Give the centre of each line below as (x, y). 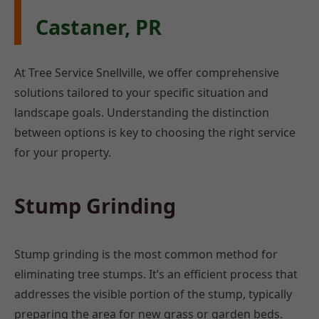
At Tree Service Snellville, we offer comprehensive (147, 73)
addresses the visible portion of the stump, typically (153, 294)
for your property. (63, 153)
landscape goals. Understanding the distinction (142, 113)
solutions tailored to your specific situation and (141, 93)
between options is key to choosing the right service (155, 133)
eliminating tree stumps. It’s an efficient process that (156, 274)
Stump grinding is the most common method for (146, 255)
